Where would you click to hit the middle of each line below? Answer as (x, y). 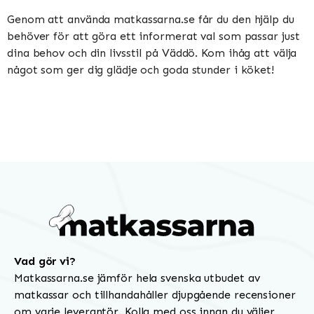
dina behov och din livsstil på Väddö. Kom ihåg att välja (152, 53)
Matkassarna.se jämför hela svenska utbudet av (137, 278)
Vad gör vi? (45, 261)
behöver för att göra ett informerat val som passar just (153, 36)
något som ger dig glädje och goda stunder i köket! (141, 69)
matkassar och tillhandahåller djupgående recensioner (155, 294)
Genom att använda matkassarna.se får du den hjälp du (151, 19)
